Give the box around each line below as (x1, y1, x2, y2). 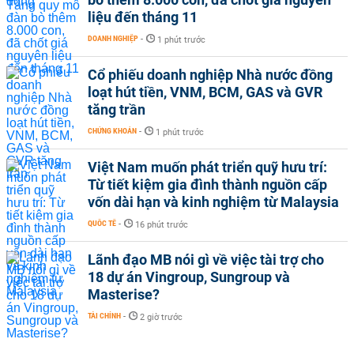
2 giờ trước (140, 312, 183, 322)
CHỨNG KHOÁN (88, 126, 137, 135)
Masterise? (88, 286, 160, 303)
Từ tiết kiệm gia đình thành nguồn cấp (88, 176, 327, 193)
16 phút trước (135, 220, 188, 230)
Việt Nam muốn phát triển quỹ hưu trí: (88, 159, 327, 175)
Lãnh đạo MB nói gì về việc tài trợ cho (88, 251, 324, 268)
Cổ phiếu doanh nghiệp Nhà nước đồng (88, 66, 333, 83)
